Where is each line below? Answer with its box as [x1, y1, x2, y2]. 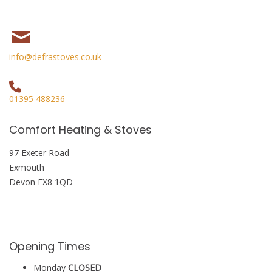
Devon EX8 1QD [9, 176, 73, 188]
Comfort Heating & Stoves [9, 122, 152, 137]
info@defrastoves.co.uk [9, 51, 101, 63]
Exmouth [9, 161, 44, 173]
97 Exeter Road [9, 147, 69, 158]
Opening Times [9, 239, 90, 254]
